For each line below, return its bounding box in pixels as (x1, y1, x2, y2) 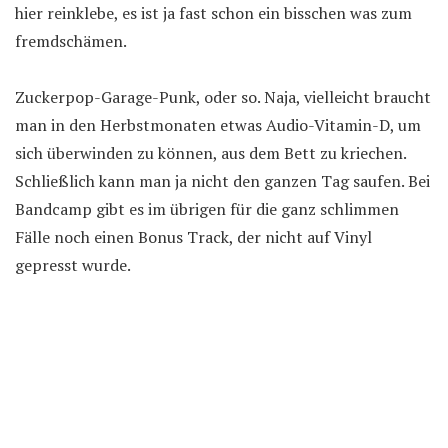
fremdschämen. (15, 30, 127, 52)
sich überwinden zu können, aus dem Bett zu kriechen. (15, 142, 406, 164)
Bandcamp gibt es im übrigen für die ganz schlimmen (15, 198, 399, 220)
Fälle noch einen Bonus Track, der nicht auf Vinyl (15, 226, 372, 248)
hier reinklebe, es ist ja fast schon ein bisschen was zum (15, 2, 412, 24)
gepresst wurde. (15, 254, 131, 276)
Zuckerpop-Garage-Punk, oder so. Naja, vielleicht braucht (15, 86, 431, 108)
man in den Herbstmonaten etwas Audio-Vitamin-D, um (15, 114, 421, 136)
